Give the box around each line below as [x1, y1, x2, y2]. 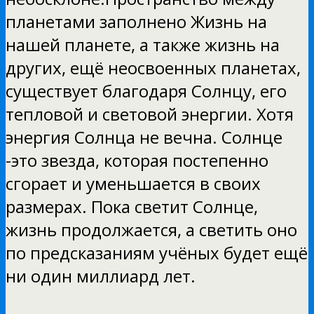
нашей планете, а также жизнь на [6, 32, 280, 56]
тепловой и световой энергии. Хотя [6, 102, 294, 125]
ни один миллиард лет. [6, 264, 196, 287]
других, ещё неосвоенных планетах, [6, 55, 301, 79]
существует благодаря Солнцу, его [6, 78, 287, 102]
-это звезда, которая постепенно [6, 148, 268, 172]
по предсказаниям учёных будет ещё [6, 240, 308, 264]
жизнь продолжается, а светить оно [6, 217, 297, 241]
